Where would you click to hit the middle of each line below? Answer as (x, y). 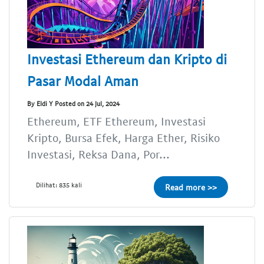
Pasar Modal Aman (83, 81)
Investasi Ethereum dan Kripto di (127, 59)
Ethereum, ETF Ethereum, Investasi (116, 121)
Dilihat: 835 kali (59, 185)
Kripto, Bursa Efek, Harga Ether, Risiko (123, 138)
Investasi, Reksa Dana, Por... (98, 154)
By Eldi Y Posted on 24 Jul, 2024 (73, 103)
